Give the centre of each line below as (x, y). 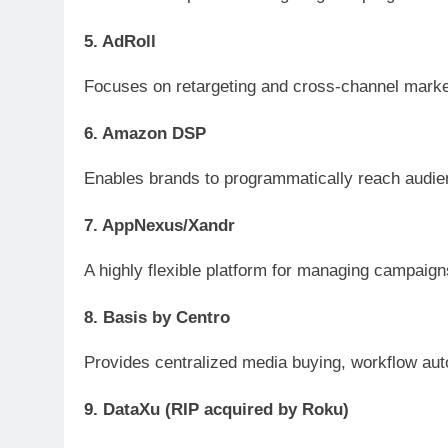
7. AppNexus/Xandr (159, 226)
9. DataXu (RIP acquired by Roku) (216, 410)
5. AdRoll (120, 41)
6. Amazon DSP (145, 134)
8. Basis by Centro (157, 318)
